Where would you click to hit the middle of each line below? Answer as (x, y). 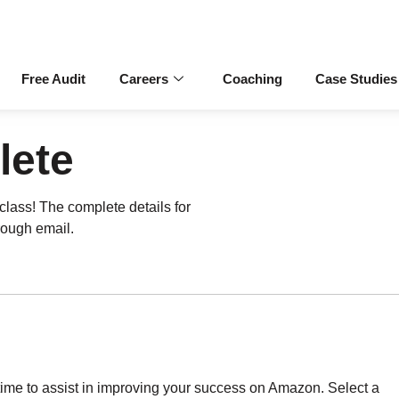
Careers (144, 79)
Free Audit (54, 79)
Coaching (252, 79)
